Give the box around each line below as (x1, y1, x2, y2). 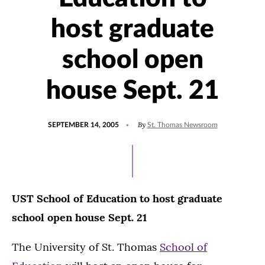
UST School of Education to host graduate (12, 192, 222, 205)
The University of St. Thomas (12, 240, 160, 254)
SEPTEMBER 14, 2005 (47, 121, 119, 128)
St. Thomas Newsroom (147, 121, 218, 128)
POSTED (47, 116, 75, 123)
